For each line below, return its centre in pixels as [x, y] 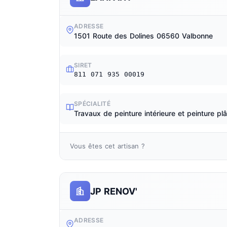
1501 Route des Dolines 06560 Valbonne [143, 36]
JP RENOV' [114, 191]
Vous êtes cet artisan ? [107, 146]
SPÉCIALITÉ [92, 104]
